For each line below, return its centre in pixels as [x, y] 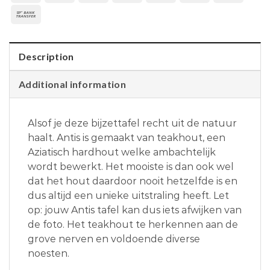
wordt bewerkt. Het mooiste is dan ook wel [131, 167]
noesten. [49, 254]
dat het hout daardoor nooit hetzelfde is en [133, 181]
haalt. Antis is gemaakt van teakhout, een [127, 138]
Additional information [73, 84]
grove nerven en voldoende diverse [114, 239]
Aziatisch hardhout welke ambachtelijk [122, 152]
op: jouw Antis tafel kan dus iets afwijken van [135, 210]
